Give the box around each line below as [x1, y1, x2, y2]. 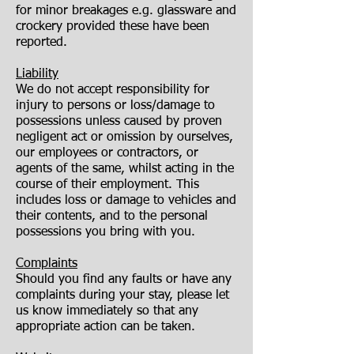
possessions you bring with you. [16, 226, 195, 239]
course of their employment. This [16, 179, 199, 191]
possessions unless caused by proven [16, 115, 222, 128]
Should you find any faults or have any [16, 273, 232, 286]
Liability [16, 68, 58, 81]
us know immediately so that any [16, 305, 198, 318]
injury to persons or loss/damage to [16, 100, 215, 112]
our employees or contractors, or [16, 147, 198, 160]
